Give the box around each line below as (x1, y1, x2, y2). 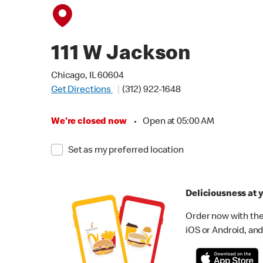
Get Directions (51, 86, 113, 95)
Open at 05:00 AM (143, 117, 214, 127)
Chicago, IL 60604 (51, 72, 124, 81)
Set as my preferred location (68, 146, 184, 156)
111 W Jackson (51, 45, 191, 66)
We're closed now (51, 117, 127, 127)
